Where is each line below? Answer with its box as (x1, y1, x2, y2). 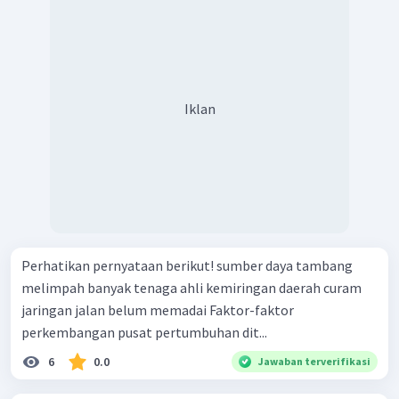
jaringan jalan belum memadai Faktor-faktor (21, 301, 209, 320)
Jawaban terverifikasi (258, 354, 370, 369)
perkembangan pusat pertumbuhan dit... (21, 323, 267, 342)
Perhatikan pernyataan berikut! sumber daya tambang (21, 256, 216, 275)
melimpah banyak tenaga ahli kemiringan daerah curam (21, 279, 87, 297)
